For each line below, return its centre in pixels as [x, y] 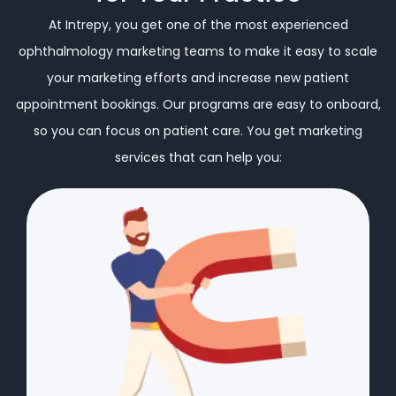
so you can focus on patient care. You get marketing [198, 130]
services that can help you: [198, 157]
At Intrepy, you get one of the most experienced [198, 24]
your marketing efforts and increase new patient [198, 77]
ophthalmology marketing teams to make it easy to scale [198, 51]
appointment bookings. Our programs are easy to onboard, [198, 104]
